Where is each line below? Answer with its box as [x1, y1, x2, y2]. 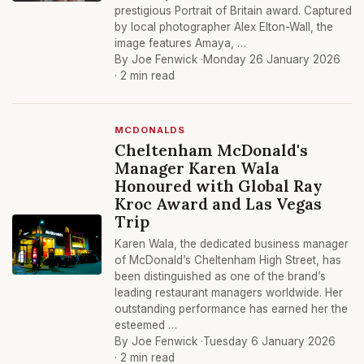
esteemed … [115, 318, 177, 331]
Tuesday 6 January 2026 [203, 335, 336, 348]
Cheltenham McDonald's [115, 140, 308, 160]
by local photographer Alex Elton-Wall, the [115, 20, 333, 33]
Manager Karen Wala [115, 158, 279, 178]
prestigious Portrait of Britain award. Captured [115, 4, 352, 17]
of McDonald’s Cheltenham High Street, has [115, 253, 341, 266]
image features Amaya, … [115, 37, 246, 50]
